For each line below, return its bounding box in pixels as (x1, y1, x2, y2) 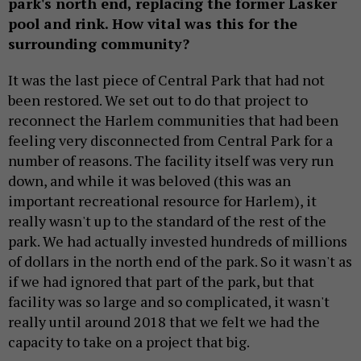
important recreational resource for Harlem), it (8, 191, 317, 211)
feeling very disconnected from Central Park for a (8, 131, 333, 151)
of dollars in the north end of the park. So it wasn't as (8, 251, 352, 272)
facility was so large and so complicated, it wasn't (8, 292, 330, 312)
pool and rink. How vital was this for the (8, 14, 297, 34)
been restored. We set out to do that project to (8, 90, 308, 110)
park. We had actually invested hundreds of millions (8, 231, 347, 251)
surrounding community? (8, 34, 189, 54)
